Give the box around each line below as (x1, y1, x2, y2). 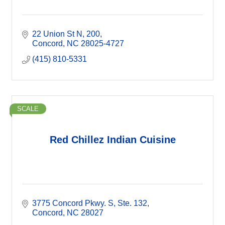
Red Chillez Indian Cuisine (49, 134, 176, 146)
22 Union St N (32, 29, 82, 38)
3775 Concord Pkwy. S (32, 198, 114, 207)
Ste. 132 (118, 198, 147, 207)
